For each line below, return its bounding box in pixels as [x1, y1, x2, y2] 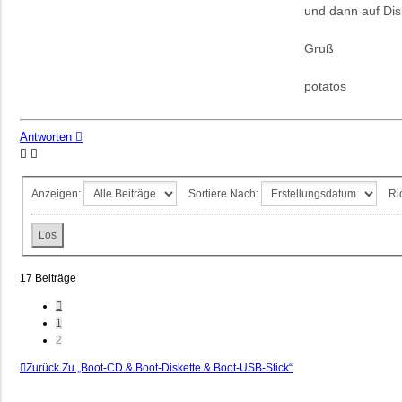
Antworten [20, 129, 72, 144]
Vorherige [61, 298, 109, 311]
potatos [304, 78, 346, 93]
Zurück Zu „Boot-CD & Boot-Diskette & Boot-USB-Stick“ [26, 361, 293, 374]
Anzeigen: [31, 188, 83, 200]
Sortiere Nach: [188, 188, 261, 200]
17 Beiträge [20, 271, 76, 284]
